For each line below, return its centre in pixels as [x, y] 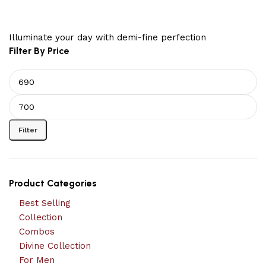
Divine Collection [55, 246]
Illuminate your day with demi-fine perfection [107, 37]
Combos [37, 232]
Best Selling [45, 203]
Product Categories [53, 183]
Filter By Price [39, 51]
